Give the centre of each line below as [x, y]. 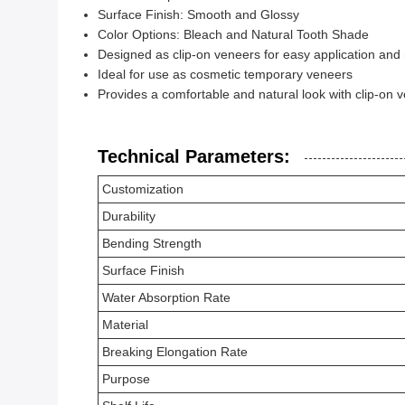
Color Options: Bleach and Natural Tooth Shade [233, 34]
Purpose [126, 379]
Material [125, 325]
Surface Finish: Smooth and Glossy [198, 14]
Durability [129, 216]
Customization [143, 189]
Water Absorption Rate [166, 297]
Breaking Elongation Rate [175, 352]
